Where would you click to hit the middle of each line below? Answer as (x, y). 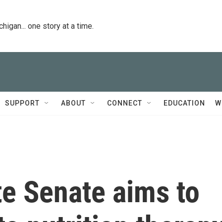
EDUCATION (184, 103)
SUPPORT (22, 103)
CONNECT (125, 103)
